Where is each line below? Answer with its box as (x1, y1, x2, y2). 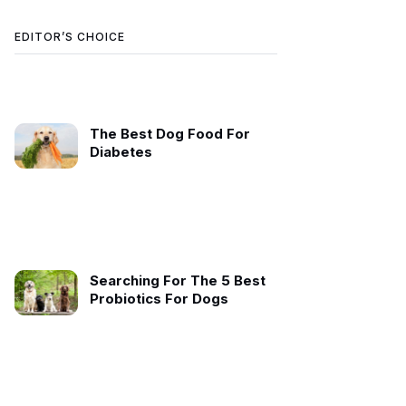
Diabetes (89, 143, 152, 161)
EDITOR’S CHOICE (14, 30, 125, 44)
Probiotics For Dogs (89, 290, 228, 308)
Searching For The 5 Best (89, 272, 266, 290)
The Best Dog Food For (89, 125, 250, 143)
